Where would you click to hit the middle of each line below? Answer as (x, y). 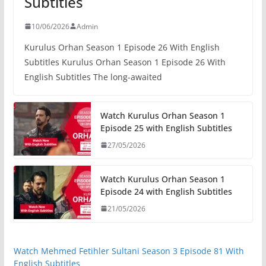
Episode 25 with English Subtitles (166, 128)
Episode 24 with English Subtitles (166, 191)
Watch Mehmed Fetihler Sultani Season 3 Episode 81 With (129, 251)
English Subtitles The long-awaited (93, 77)
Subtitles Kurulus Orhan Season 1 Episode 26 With (125, 62)
